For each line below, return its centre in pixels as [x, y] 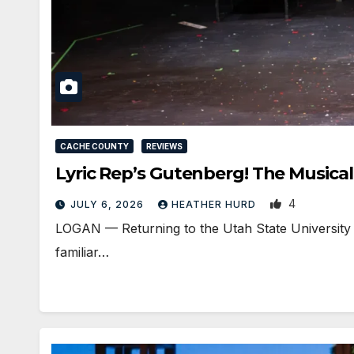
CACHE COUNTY [94, 146]
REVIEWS [164, 146]
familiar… [82, 252]
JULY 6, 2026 [109, 204]
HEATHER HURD [215, 204]
